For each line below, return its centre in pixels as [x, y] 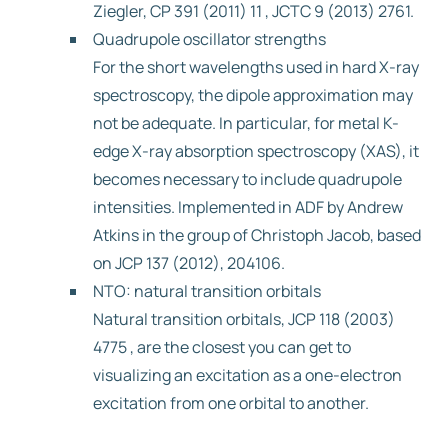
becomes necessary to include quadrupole [247, 179]
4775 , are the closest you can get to [222, 347]
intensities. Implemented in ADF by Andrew [248, 207]
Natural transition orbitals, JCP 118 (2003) [244, 319]
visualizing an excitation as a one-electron [247, 375]
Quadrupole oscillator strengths [209, 39]
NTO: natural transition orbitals [207, 291]
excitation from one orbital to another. [231, 403]
